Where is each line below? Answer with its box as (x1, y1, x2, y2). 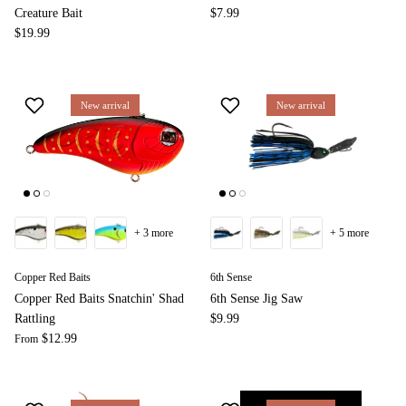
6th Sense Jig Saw (210, 292, 303, 306)
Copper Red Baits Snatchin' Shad (14, 292, 184, 306)
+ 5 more (330, 227, 369, 240)
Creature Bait (14, 6, 82, 21)
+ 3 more (134, 227, 173, 240)
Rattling (14, 312, 55, 326)
